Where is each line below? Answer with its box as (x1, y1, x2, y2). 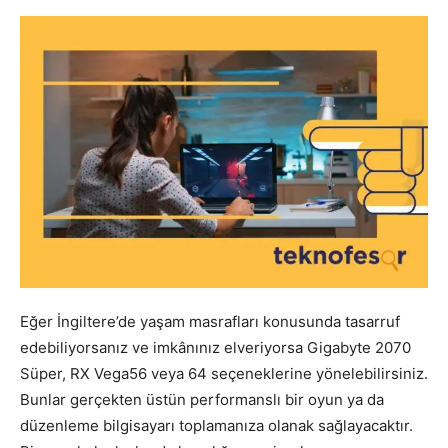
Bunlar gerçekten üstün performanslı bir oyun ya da (20, 389, 384, 409)
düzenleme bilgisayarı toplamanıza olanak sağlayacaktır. (20, 415, 413, 435)
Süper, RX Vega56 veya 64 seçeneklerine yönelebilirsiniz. (20, 363, 428, 383)
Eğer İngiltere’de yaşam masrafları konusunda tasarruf (20, 311, 400, 331)
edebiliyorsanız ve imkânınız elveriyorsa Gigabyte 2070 (20, 337, 411, 357)
